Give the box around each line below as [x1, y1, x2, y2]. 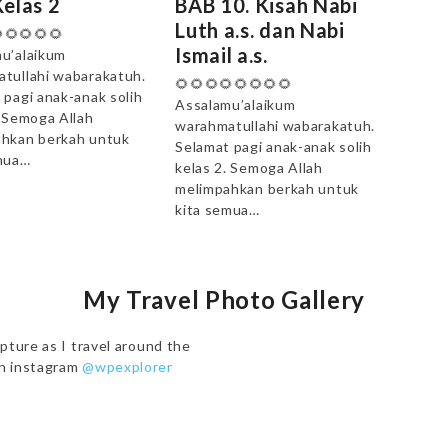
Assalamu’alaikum [175, 95, 296, 113]
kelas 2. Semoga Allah [175, 158, 323, 176]
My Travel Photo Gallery [82, 284, 366, 314]
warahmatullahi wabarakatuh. [175, 116, 376, 134]
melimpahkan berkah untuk [175, 179, 359, 197]
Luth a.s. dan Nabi [175, 17, 345, 42]
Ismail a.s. [175, 42, 268, 67]
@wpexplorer [82, 357, 173, 375]
